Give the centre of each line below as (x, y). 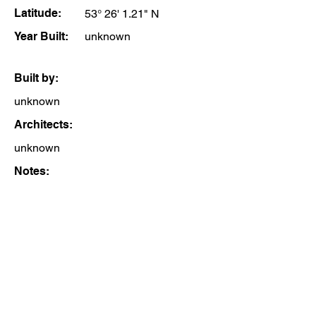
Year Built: (41, 36)
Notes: (32, 171)
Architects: (43, 124)
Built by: (36, 78)
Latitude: (38, 13)
